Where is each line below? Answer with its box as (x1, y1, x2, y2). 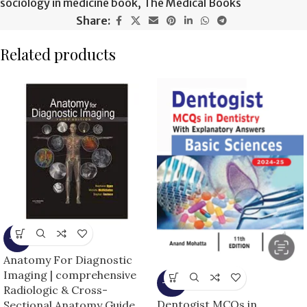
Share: (76, 14, 110, 28)
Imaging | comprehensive (3, 268, 136, 282)
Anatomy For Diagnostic (3, 253, 132, 267)
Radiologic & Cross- (3, 283, 108, 297)
